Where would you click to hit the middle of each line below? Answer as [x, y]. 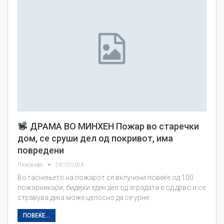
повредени [41, 150]
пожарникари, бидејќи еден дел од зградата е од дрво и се [111, 188]
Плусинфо [31, 165]
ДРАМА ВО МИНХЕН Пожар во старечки [113, 126]
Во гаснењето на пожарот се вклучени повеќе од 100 [105, 178]
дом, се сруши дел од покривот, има [95, 138]
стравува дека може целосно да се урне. [84, 198]
